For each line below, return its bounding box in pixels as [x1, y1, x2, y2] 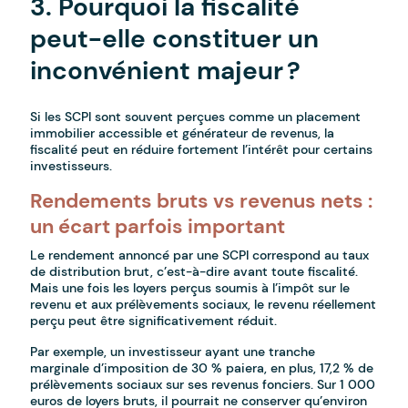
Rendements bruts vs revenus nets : [30, 188, 373, 215]
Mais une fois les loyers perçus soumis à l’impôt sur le [30, 280, 351, 297]
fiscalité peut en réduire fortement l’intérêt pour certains [30, 141, 373, 158]
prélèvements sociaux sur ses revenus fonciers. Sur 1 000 [30, 376, 376, 393]
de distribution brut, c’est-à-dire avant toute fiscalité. [30, 263, 359, 280]
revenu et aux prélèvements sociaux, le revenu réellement [30, 296, 377, 313]
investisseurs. [30, 158, 113, 175]
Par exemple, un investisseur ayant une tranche [30, 343, 316, 361]
